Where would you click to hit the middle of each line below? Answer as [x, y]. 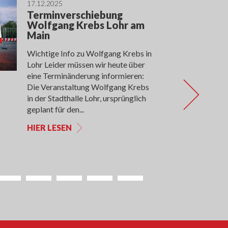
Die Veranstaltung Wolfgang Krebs [88, 87]
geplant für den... [55, 109]
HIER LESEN [49, 128]
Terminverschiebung [75, 15]
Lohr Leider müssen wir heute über [86, 65]
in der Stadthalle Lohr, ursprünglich [86, 98]
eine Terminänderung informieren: [85, 76]
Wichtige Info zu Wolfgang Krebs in [89, 53]
